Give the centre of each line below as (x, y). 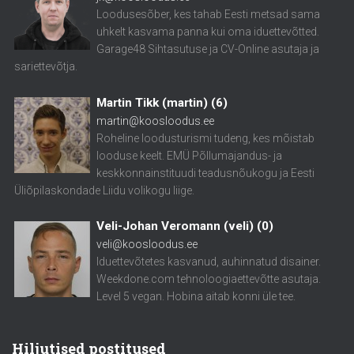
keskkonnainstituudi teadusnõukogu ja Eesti (206, 173)
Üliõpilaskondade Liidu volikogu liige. (104, 190)
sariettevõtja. (45, 67)
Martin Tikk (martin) (154, 102)
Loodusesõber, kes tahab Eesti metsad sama (209, 15)
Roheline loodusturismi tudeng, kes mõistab (206, 138)
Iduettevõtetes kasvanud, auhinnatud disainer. (209, 262)
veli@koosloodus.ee (147, 245)
